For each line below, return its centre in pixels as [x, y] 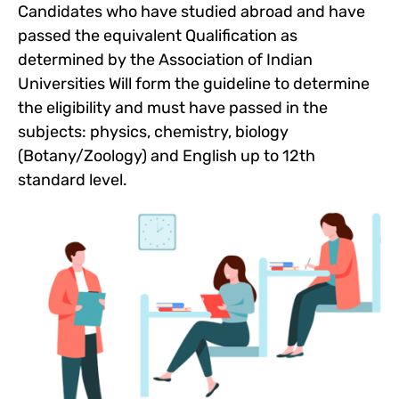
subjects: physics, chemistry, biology [153, 131]
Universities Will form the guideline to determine [194, 83]
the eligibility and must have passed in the [173, 107]
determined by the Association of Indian [165, 59]
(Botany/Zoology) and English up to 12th [167, 155]
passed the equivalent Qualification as [158, 35]
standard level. [73, 179]
